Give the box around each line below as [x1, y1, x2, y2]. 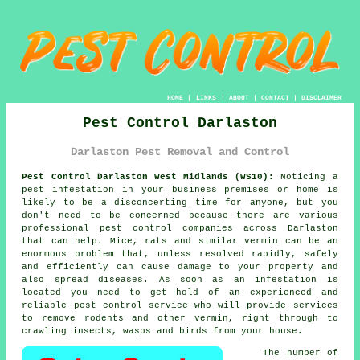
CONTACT [260, 94, 289, 102]
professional [22, 223, 100, 233]
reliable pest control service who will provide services [22, 300, 338, 310]
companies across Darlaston [172, 223, 338, 233]
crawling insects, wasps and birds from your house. [22, 325, 304, 336]
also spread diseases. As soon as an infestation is [22, 274, 338, 284]
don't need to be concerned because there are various [22, 210, 338, 220]
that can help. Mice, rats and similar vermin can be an [22, 235, 338, 246]
